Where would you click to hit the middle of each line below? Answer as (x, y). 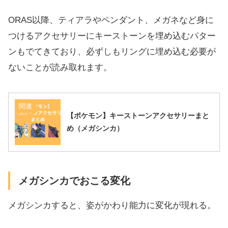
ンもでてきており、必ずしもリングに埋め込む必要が (112, 51)
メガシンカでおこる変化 (74, 181)
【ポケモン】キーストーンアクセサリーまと (138, 115)
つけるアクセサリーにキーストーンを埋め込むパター (112, 36)
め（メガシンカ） (95, 128)
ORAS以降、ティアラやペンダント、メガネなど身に (111, 20)
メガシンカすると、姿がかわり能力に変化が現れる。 (112, 206)
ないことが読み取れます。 (60, 67)
